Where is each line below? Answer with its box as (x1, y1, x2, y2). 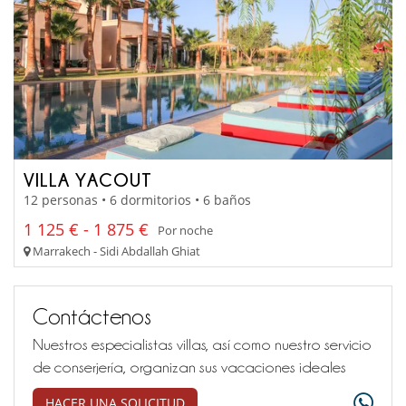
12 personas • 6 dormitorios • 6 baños (24, 191, 251, 209)
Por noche (158, 221, 213, 238)
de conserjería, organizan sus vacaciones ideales (33, 359, 346, 376)
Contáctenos (33, 304, 151, 329)
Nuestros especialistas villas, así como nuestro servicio (33, 336, 372, 353)
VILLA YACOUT (24, 169, 152, 189)
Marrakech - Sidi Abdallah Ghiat (30, 243, 200, 260)
